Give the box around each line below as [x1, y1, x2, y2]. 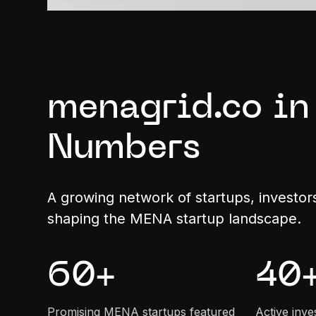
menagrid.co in [47, 92, 310, 126]
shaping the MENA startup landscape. [47, 209, 302, 227]
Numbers [47, 133, 201, 166]
